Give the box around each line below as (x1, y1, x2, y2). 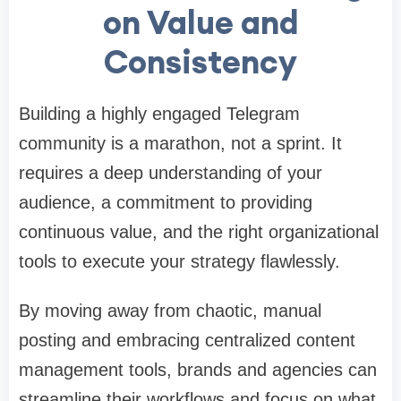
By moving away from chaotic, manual (19, 300, 321, 320)
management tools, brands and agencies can (19, 359, 377, 380)
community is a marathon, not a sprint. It (19, 132, 342, 153)
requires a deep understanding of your (19, 162, 322, 183)
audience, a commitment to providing (19, 192, 312, 212)
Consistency (104, 40, 297, 82)
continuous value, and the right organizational (19, 221, 379, 242)
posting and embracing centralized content (19, 329, 355, 350)
